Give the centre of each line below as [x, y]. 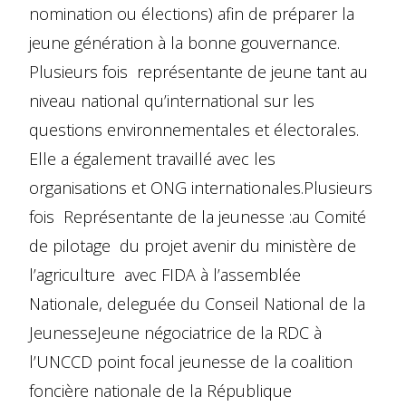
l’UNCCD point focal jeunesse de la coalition [191, 361]
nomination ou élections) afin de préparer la [192, 13]
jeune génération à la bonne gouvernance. [184, 42]
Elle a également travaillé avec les [152, 158]
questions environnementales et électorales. [194, 129]
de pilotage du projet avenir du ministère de [193, 245]
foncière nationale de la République [160, 390]
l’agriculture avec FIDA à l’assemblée [165, 274]
